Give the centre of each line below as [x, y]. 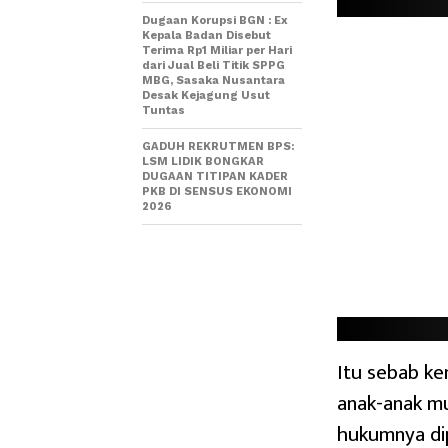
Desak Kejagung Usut [206, 95]
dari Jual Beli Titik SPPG [213, 65]
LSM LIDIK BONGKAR [203, 161]
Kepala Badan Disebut [206, 35]
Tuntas [163, 110]
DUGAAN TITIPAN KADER [215, 176]
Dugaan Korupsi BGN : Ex [215, 20]
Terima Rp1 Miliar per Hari [217, 50]
